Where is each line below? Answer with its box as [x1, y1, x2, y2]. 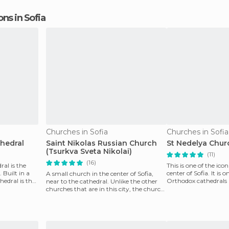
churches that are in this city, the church [46, 185, 165, 193]
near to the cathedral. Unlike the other [46, 177, 157, 185]
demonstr [46, 193, 75, 200]
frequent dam [167, 185, 207, 192]
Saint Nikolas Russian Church [46, 139, 157, 148]
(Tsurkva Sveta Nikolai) [46, 147, 132, 156]
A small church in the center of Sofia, [46, 170, 153, 177]
